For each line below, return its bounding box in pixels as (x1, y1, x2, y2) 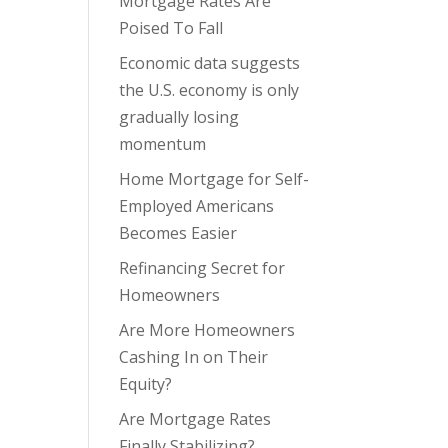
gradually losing (119, 106, 240, 128)
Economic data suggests (119, 52, 301, 74)
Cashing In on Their (119, 346, 269, 368)
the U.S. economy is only (119, 79, 300, 101)
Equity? (119, 373, 173, 395)
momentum (119, 133, 207, 155)
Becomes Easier (119, 222, 238, 244)
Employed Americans (119, 195, 275, 217)
